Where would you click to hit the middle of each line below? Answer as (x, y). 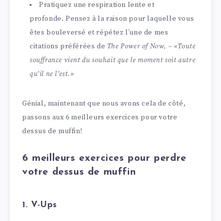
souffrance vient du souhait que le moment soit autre (113, 60)
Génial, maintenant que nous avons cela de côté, (104, 103)
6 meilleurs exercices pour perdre (104, 159)
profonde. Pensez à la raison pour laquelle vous (112, 18)
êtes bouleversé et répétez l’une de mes (99, 32)
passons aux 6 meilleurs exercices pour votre (100, 117)
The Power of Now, (137, 46)
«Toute (184, 46)
